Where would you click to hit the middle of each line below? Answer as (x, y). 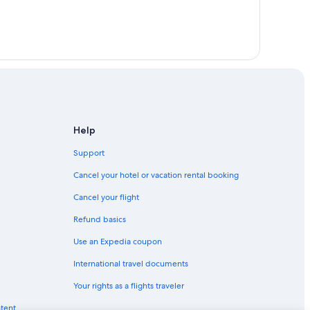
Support (89, 153)
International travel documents (131, 263)
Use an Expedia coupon (118, 241)
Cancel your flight (106, 197)
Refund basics (100, 219)
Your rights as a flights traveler (129, 285)
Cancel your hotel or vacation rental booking (156, 175)
